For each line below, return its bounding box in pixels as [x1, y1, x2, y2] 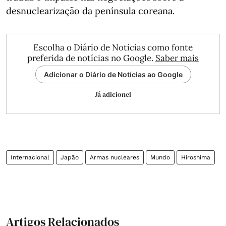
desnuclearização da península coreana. [6, 5, 175, 17]
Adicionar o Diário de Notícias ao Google [43, 70, 183, 79]
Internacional [11, 154, 49, 161]
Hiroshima [181, 154, 210, 161]
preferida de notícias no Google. [27, 52, 155, 64]
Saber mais [155, 52, 199, 64]
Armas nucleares [90, 154, 139, 161]
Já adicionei [95, 89, 131, 99]
